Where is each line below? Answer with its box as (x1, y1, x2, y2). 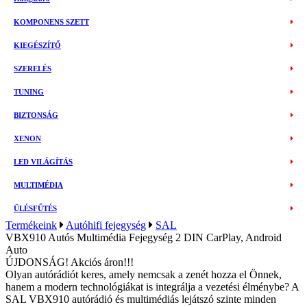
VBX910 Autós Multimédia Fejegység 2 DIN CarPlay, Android (5, 232, 282, 243)
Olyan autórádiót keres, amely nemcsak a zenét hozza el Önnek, (5, 269, 282, 280)
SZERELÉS (14, 64, 51, 73)
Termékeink (5, 219, 57, 231)
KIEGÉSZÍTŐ (14, 41, 61, 49)
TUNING (14, 88, 44, 96)
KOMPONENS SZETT (14, 18, 89, 26)
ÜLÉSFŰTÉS (14, 204, 57, 212)
